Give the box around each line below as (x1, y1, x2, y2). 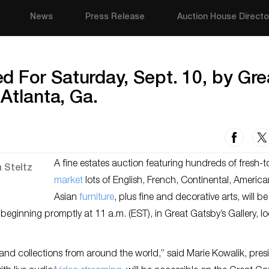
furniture (79, 193, 114, 203)
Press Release (85, 13, 145, 22)
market (54, 177, 83, 186)
